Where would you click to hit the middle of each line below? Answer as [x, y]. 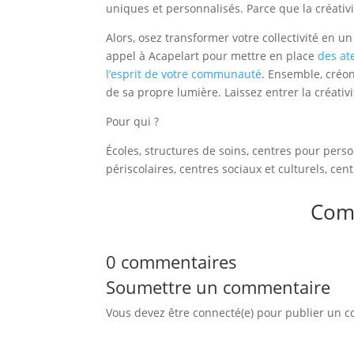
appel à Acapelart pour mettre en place [212, 56]
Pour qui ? [133, 122]
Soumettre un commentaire [218, 287]
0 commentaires [172, 262]
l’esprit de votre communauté [184, 74]
